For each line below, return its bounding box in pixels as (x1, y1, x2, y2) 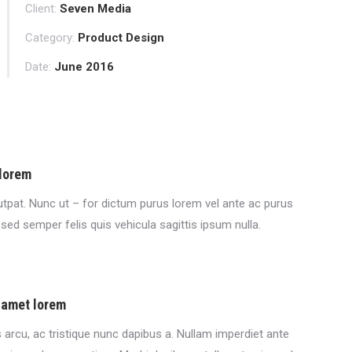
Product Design (78, 31, 165, 45)
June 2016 (54, 60, 115, 74)
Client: (25, 2, 57, 16)
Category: (25, 31, 75, 45)
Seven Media (60, 2, 132, 16)
